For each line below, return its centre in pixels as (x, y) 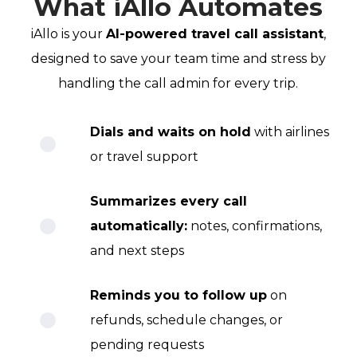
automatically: (138, 226)
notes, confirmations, (254, 226)
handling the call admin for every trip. (178, 84)
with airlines (290, 132)
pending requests (147, 345)
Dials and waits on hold (170, 132)
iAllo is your (68, 34)
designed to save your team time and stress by (178, 59)
